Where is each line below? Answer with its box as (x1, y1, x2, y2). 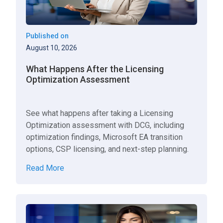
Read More (26, 163, 65, 173)
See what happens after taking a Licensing (26, 109, 174, 118)
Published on (26, 32, 69, 40)
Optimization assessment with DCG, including (26, 120, 185, 130)
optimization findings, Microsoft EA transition (26, 132, 183, 142)
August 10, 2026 (26, 44, 78, 52)
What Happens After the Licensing (26, 64, 164, 74)
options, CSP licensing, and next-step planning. (26, 144, 189, 154)
